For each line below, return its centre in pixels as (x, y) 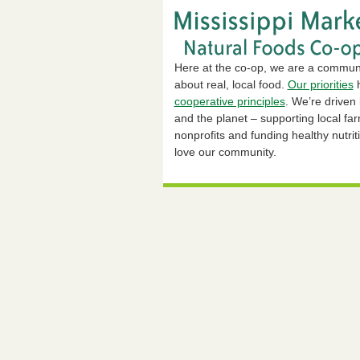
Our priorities (320, 84)
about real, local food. (231, 84)
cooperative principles (229, 101)
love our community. (225, 151)
